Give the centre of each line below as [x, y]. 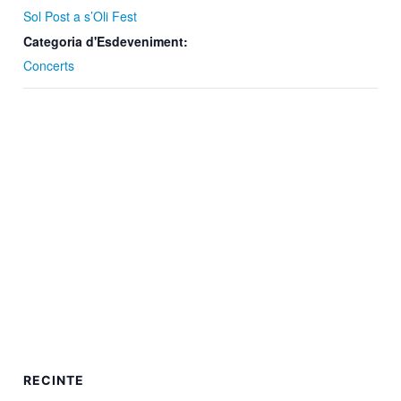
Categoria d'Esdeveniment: [106, 42]
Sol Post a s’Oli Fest [81, 17]
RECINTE [54, 380]
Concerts [49, 66]
